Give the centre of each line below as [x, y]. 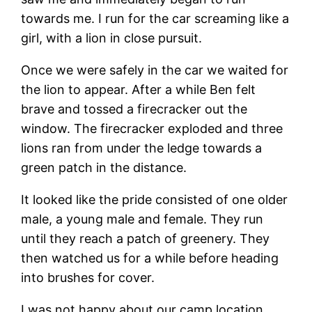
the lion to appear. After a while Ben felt [139, 89]
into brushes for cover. [88, 277]
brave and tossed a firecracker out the [134, 109]
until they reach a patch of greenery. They [146, 238]
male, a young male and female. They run [142, 219]
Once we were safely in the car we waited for [155, 70]
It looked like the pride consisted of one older [155, 199]
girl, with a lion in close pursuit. [112, 38]
